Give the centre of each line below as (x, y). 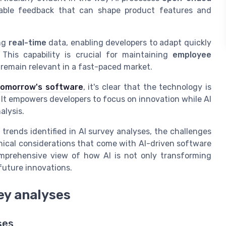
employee (192, 55)
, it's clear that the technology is (147, 87)
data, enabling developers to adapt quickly (129, 43)
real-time (27, 43)
